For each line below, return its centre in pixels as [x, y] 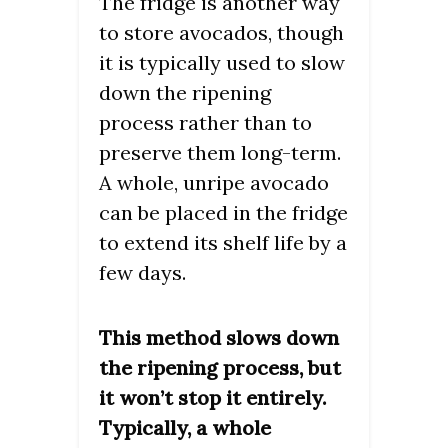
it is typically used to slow [222, 62]
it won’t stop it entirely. [213, 397]
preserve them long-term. [220, 152]
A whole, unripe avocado [214, 182]
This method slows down [219, 337]
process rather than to [205, 122]
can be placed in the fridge [223, 212]
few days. [142, 272]
